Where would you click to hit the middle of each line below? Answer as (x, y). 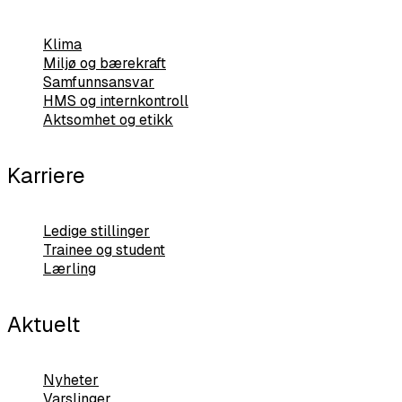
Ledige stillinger (96, 231)
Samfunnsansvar (99, 83)
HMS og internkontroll (116, 101)
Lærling (70, 268)
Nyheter (71, 380)
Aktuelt (44, 324)
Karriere (46, 175)
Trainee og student (104, 249)
